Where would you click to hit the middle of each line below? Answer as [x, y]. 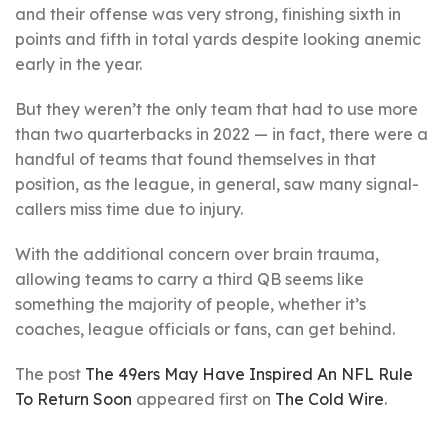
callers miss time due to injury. [129, 209]
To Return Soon [73, 399]
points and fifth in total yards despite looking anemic [218, 39]
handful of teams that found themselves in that [195, 159]
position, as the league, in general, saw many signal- [217, 184]
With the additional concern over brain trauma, [197, 254]
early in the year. [78, 64]
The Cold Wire [329, 399]
